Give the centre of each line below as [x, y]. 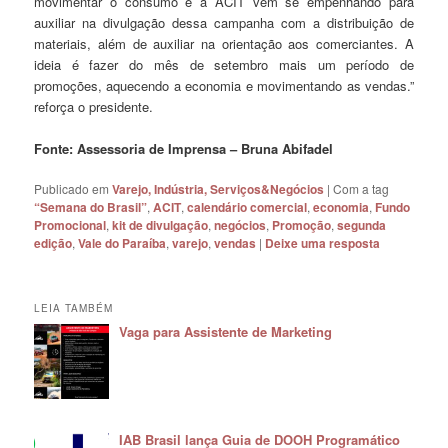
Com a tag [361, 189]
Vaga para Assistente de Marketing [225, 331]
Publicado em [72, 189]
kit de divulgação [160, 225]
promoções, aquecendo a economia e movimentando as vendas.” [224, 86]
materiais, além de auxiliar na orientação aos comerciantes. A [224, 44]
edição [53, 243]
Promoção [302, 225]
